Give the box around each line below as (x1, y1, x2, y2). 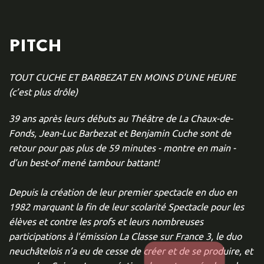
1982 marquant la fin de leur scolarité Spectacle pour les (9, 200, 244, 212)
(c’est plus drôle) (9, 85, 78, 97)
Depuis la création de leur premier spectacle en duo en (9, 186, 237, 197)
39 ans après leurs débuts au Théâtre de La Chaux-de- (9, 112, 233, 124)
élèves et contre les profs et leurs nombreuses (9, 215, 203, 227)
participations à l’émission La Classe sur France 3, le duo (9, 230, 242, 242)
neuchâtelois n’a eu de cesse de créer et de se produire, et (9, 245, 253, 256)
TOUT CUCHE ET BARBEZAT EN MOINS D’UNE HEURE (9, 71, 236, 82)
